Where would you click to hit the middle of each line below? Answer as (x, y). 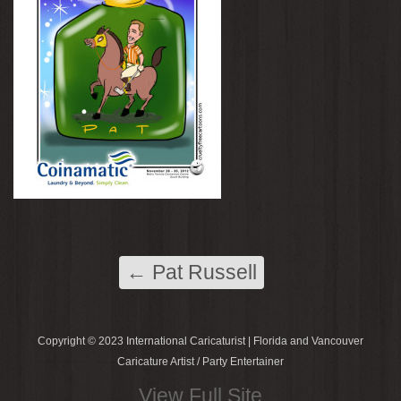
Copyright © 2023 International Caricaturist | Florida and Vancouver (200, 341)
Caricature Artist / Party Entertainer (200, 362)
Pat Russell (202, 272)
